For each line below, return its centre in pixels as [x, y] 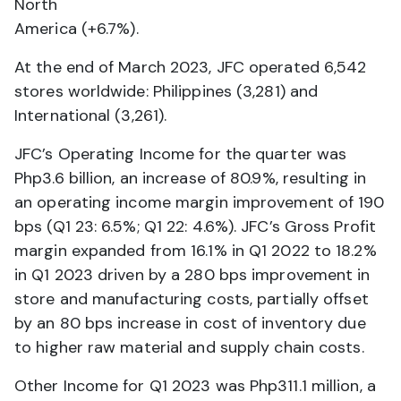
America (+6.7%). [77, 28]
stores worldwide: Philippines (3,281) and [166, 91]
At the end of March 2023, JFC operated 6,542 [191, 67]
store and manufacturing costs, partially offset [192, 299]
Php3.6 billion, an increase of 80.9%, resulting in [191, 178]
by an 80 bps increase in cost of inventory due [190, 323]
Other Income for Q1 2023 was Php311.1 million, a [195, 385]
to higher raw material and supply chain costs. [189, 347]
